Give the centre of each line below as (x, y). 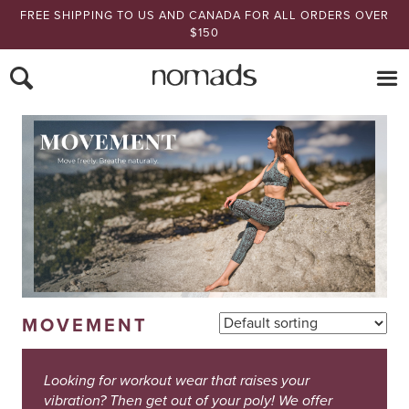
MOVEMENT (85, 325)
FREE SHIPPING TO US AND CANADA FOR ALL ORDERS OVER (204, 16)
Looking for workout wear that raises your (177, 380)
